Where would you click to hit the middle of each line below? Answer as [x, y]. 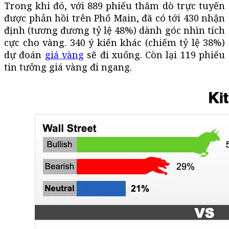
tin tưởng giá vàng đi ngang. [68, 67]
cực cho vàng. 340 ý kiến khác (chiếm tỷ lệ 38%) [114, 42]
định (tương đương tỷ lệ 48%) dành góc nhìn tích [114, 30]
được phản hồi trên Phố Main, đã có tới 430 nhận [114, 18]
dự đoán [25, 54]
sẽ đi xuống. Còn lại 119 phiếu [154, 54]
